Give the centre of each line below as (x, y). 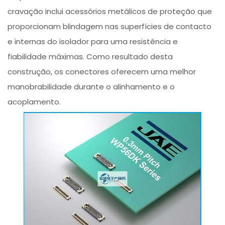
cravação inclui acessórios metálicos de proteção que (110, 12)
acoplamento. (34, 102)
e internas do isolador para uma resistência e (93, 42)
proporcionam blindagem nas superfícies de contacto (110, 27)
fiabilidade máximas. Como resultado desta (90, 57)
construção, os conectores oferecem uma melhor (102, 72)
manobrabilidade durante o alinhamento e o (91, 87)
